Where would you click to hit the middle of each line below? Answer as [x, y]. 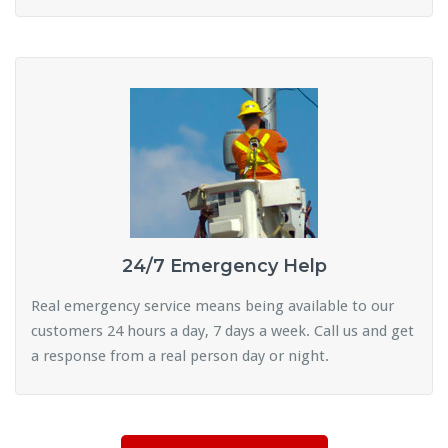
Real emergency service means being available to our [212, 305]
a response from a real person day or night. [180, 355]
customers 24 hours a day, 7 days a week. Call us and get [222, 330]
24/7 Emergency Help [224, 265]
